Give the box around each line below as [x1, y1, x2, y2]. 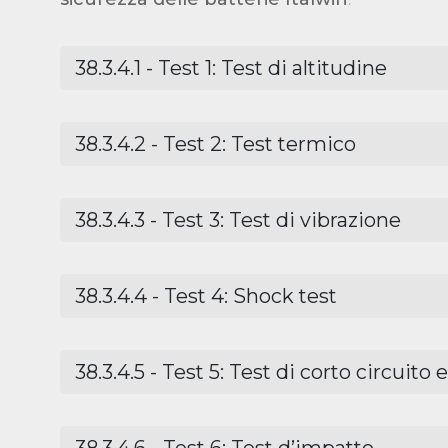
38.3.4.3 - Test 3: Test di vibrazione [75, 208, 401, 233]
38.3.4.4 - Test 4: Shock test [75, 284, 337, 309]
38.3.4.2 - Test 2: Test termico [75, 132, 356, 157]
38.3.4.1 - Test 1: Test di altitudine [75, 56, 387, 81]
